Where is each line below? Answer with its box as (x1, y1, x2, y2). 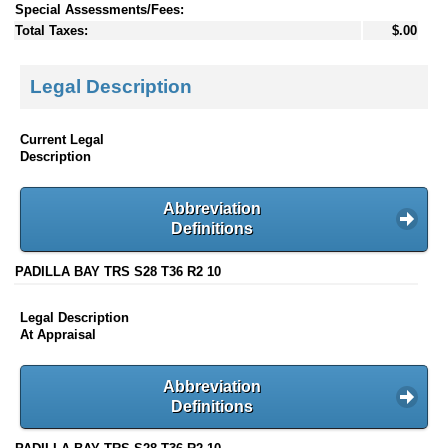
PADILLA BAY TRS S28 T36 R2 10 (15, 263, 221, 279)
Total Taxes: (15, 23, 88, 39)
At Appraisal (20, 326, 96, 342)
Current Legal (20, 132, 104, 148)
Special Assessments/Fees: (15, 2, 184, 18)
